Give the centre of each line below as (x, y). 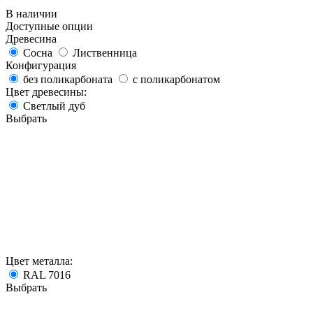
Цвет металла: (39, 261)
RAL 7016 (47, 275)
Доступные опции (49, 27)
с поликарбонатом (176, 80)
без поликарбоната (68, 80)
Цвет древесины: (46, 92)
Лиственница (105, 53)
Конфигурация (41, 66)
